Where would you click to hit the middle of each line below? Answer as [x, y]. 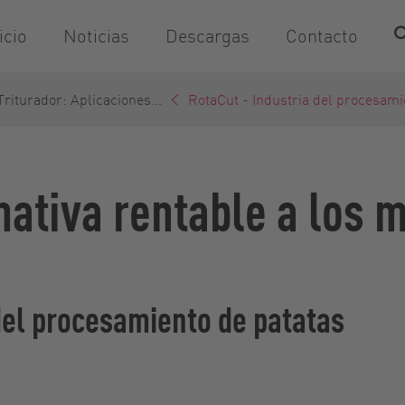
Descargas [207, 36]
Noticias [96, 36]
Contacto [322, 36]
